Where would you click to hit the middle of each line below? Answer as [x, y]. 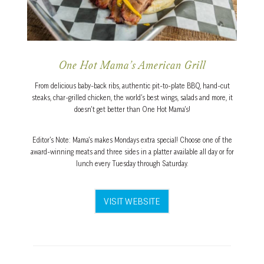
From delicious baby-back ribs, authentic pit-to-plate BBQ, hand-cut [132, 86]
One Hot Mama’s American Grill [132, 67]
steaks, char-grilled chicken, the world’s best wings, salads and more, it [132, 98]
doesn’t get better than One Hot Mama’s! [132, 110]
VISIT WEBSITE [132, 201]
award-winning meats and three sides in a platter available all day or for [132, 152]
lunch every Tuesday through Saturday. [132, 164]
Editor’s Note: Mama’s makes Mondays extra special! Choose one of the [132, 140]
